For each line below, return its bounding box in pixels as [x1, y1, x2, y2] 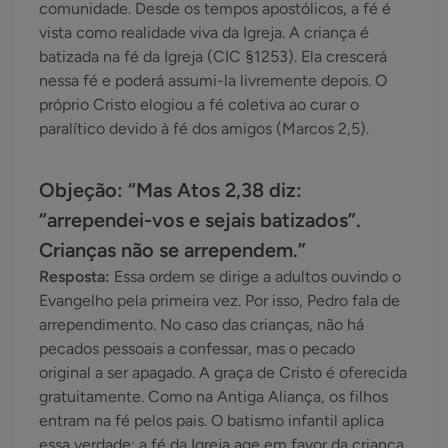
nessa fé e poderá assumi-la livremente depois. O [39, 71, 387, 91]
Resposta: [39, 267, 114, 287]
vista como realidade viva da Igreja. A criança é [39, 23, 369, 43]
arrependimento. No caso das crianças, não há [39, 315, 364, 335]
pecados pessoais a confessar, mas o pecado [39, 339, 355, 359]
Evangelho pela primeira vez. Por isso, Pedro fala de [39, 291, 400, 311]
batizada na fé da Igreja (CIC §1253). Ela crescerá [39, 47, 387, 67]
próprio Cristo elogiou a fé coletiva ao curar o [39, 95, 359, 115]
